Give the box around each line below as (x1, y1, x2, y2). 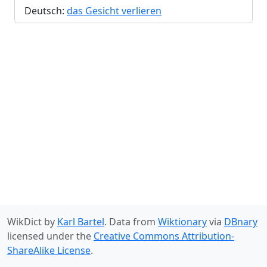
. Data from (104, 215, 158, 228)
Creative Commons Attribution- (94, 229, 234, 243)
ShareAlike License (7, 244, 91, 257)
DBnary (224, 215, 257, 228)
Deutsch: (24, 4, 67, 18)
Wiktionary (158, 215, 207, 228)
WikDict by (7, 215, 57, 228)
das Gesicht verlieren (67, 4, 162, 18)
